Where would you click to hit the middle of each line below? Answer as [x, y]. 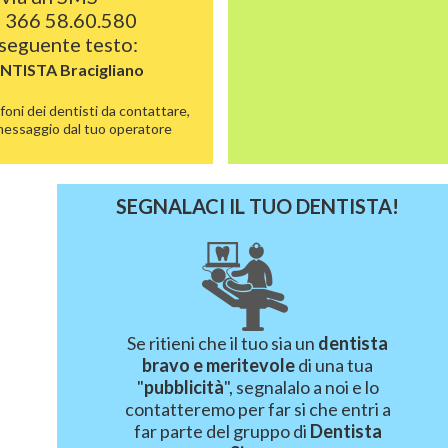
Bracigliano [101, 69]
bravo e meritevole [219, 365]
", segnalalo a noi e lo [301, 387]
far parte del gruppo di [221, 431]
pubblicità [183, 387]
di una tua [334, 365]
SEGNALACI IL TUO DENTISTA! [258, 206]
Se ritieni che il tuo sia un [223, 343]
